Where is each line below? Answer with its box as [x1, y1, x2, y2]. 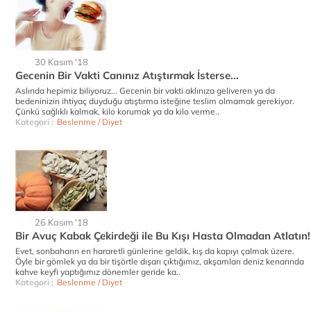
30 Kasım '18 [34, 56, 88, 67]
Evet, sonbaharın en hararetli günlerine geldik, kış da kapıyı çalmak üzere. [15, 246, 294, 256]
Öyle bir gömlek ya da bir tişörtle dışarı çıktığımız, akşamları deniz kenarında [15, 256, 304, 267]
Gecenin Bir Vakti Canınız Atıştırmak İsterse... [15, 69, 239, 82]
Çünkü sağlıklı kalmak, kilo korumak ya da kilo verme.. [15, 106, 219, 117]
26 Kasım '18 [34, 217, 88, 228]
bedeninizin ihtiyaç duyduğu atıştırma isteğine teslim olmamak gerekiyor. [15, 96, 294, 106]
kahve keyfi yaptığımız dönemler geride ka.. [15, 267, 180, 277]
